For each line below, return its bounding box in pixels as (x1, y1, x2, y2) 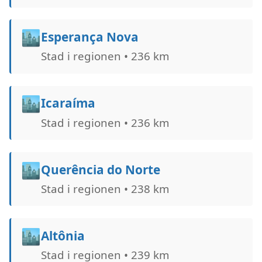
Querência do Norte (40, 161, 160, 178)
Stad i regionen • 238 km (40, 181, 169, 196)
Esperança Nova (40, 28, 139, 45)
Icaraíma (40, 95, 95, 112)
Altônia (40, 227, 85, 244)
